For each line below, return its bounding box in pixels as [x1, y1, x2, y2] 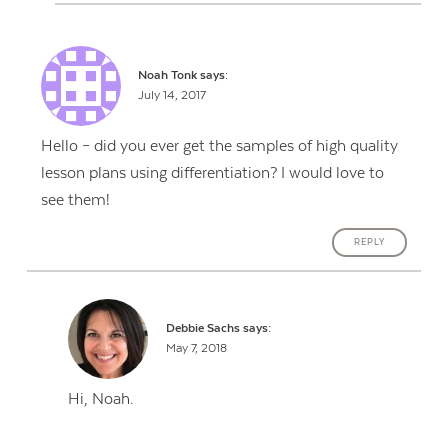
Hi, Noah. [68, 390, 135, 409]
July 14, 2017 [138, 89, 207, 103]
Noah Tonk [138, 69, 198, 83]
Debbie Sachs [165, 322, 240, 336]
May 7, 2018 [165, 342, 227, 356]
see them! [40, 190, 110, 209]
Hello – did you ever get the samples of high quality [40, 136, 398, 155]
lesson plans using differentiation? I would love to [40, 163, 384, 182]
